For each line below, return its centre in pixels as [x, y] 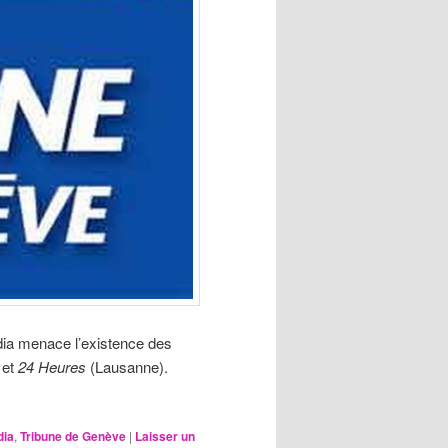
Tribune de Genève [73, 435]
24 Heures [54, 366]
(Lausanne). [129, 366]
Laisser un [165, 435]
